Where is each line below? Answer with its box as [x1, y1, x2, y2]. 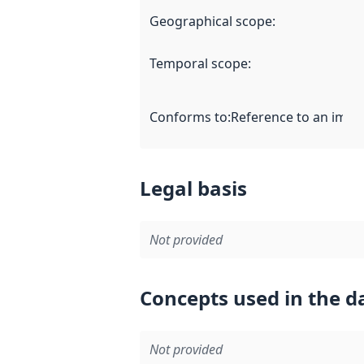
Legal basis [140, 174, 247, 201]
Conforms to [149, 107, 227, 126]
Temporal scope [149, 54, 248, 72]
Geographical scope [149, 11, 272, 30]
